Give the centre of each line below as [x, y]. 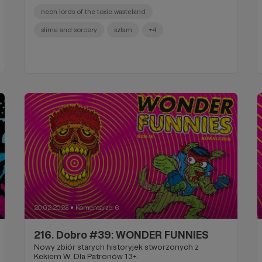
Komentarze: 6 [97, 207]
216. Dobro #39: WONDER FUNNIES [122, 235]
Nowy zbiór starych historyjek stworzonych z [117, 247]
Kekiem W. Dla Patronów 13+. [87, 256]
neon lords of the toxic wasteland [94, 12]
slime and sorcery [69, 30]
